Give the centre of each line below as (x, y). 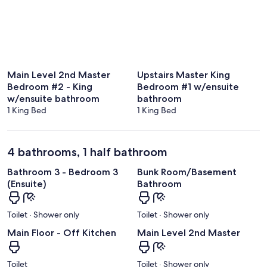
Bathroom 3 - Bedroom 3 (63, 172)
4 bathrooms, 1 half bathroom (87, 152)
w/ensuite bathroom (53, 99)
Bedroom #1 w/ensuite (188, 87)
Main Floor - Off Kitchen (62, 233)
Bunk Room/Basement (187, 172)
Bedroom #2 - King (50, 87)
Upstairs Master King (184, 75)
